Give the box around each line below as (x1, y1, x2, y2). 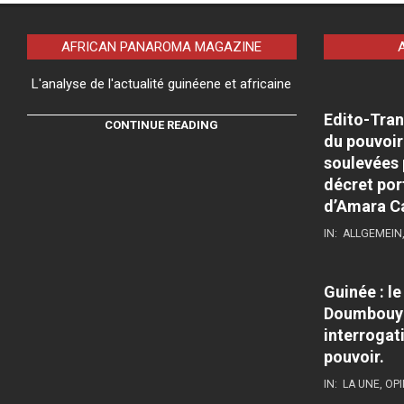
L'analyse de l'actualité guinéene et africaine (32, 75, 292, 92)
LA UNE (342, 377, 380, 390)
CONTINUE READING (105, 118, 219, 133)
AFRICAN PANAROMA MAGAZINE (61, 38, 262, 55)
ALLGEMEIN (342, 226, 402, 240)
